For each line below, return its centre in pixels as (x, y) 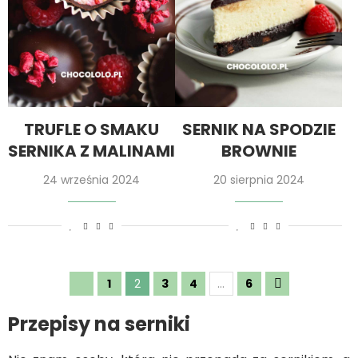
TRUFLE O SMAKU (91, 130)
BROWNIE (259, 151)
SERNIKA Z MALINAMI (91, 151)
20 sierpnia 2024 (259, 180)
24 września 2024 (91, 180)
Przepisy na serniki (99, 324)
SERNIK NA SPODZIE (259, 130)
